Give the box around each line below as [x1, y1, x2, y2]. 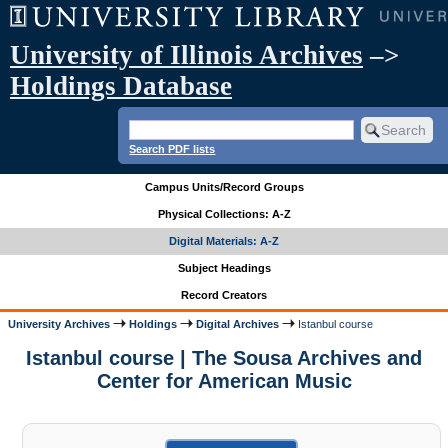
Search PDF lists [129, 142, 216, 155]
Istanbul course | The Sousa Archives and [26, 347, 422, 370]
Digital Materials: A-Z [169, 235, 279, 248]
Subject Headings [177, 262, 271, 275]
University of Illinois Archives [10, 40, 363, 70]
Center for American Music [96, 370, 352, 393]
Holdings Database [10, 71, 232, 101]
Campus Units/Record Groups [144, 181, 304, 194]
